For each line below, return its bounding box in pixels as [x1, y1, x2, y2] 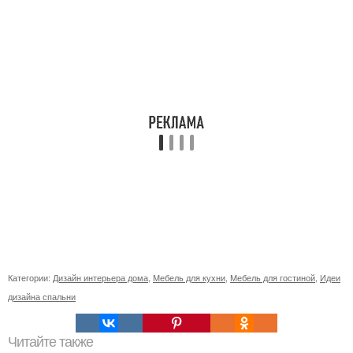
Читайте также [8, 334, 93, 351]
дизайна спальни [8, 290, 76, 303]
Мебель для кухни [153, 271, 225, 284]
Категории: [8, 271, 53, 284]
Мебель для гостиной [230, 271, 315, 284]
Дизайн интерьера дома [53, 271, 148, 284]
